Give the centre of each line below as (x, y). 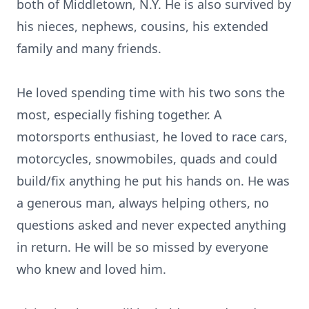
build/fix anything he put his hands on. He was (153, 181)
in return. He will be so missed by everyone (142, 247)
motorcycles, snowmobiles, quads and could (147, 159)
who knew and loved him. (91, 269)
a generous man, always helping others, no (143, 203)
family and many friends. (89, 48)
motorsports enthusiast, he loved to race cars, (152, 137)
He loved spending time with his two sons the (151, 92)
